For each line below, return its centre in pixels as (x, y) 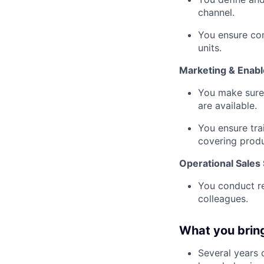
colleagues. (223, 199)
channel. (216, 13)
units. (210, 48)
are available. (227, 106)
